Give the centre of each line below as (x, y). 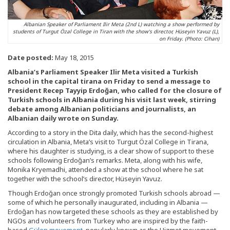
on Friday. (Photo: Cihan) (189, 39)
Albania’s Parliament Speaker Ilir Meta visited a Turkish (103, 72)
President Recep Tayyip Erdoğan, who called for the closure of (115, 91)
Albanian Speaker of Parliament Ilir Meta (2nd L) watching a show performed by (121, 24)
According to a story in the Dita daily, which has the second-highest (110, 133)
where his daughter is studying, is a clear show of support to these (111, 151)
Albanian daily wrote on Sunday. (63, 118)
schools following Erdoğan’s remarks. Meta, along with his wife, (105, 160)
